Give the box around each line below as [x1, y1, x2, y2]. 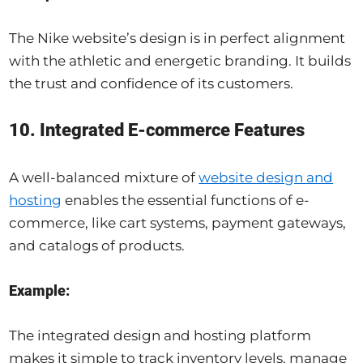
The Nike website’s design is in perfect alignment [9, 30, 346, 47]
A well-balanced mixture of [9, 169, 199, 186]
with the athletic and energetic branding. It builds [9, 53, 352, 70]
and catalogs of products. [9, 237, 186, 254]
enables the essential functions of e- [62, 192, 310, 209]
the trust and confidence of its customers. [9, 75, 294, 92]
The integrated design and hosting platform [9, 327, 312, 344]
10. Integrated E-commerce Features [9, 120, 305, 141]
